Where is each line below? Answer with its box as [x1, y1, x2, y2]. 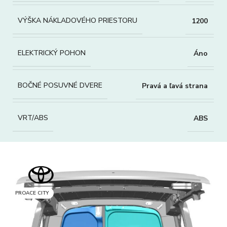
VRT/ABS [18, 113, 48, 123]
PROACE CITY [15, 190, 49, 197]
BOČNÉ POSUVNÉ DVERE [18, 81, 102, 90]
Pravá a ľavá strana [142, 81, 208, 91]
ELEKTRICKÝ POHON [18, 48, 86, 58]
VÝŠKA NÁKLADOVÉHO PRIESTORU [18, 16, 137, 25]
